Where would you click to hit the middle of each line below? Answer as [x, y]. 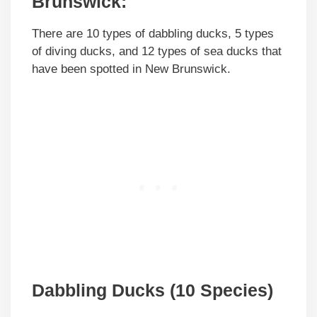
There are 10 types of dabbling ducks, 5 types [153, 33]
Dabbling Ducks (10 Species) [152, 290]
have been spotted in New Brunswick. [131, 69]
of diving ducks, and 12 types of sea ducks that [157, 51]
